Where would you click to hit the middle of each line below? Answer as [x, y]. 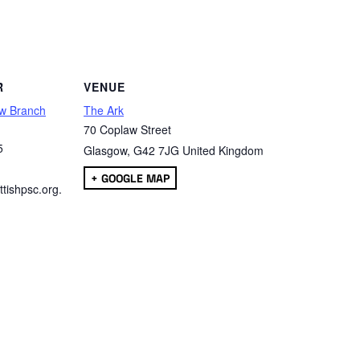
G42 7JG [156, 150]
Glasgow [105, 150]
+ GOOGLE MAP [130, 178]
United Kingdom [223, 150]
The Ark [104, 110]
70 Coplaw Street [127, 129]
